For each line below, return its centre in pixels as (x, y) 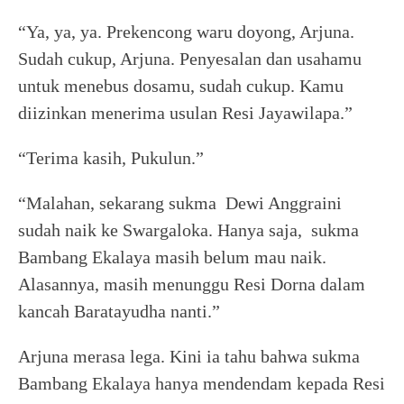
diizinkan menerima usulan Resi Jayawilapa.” (185, 113)
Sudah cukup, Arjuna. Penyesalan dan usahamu (190, 59)
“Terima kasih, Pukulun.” (111, 158)
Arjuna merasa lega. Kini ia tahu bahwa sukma (189, 356)
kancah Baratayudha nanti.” (119, 311)
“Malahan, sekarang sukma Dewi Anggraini (180, 203)
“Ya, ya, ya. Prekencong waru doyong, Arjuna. (186, 32)
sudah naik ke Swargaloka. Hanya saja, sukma (188, 230)
